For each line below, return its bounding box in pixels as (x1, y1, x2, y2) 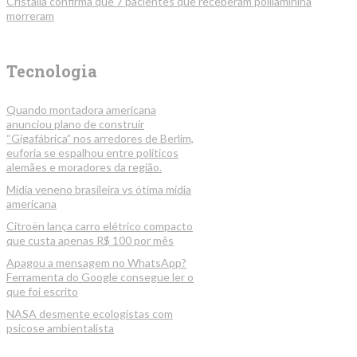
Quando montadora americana (6, 102, 156, 116)
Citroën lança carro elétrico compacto (6, 218, 193, 233)
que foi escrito (6, 284, 78, 298)
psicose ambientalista (6, 320, 114, 335)
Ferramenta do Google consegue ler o (6, 269, 194, 284)
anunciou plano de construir (6, 116, 144, 131)
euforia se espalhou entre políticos (6, 145, 178, 159)
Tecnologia (6, 60, 97, 81)
